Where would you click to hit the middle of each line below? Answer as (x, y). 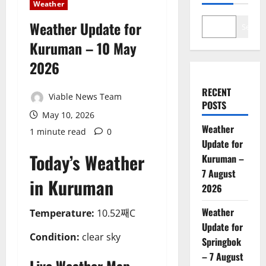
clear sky (100, 237)
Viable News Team (84, 97)
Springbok (221, 242)
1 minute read (58, 131)
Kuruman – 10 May (83, 48)
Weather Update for (85, 29)
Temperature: (62, 213)
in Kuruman (72, 187)
